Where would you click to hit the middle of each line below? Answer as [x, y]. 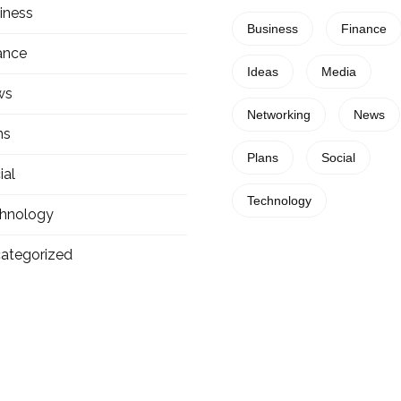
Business [273, 29]
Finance [364, 29]
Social [338, 158]
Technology [279, 201]
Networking [279, 115]
